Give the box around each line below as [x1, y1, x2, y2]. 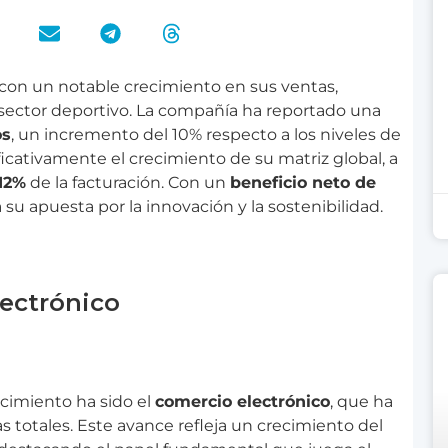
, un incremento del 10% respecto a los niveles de [11, 124, 401, 144]
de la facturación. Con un [26, 172, 230, 192]
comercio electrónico [155, 391, 330, 411]
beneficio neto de [230, 172, 376, 192]
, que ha [330, 391, 393, 411]
